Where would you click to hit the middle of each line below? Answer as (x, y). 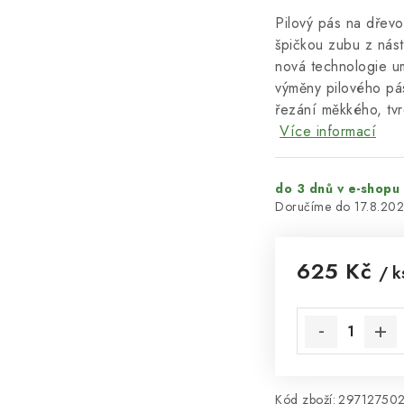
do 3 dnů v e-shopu (337, 188)
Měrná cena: (337, 295)
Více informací (328, 131)
